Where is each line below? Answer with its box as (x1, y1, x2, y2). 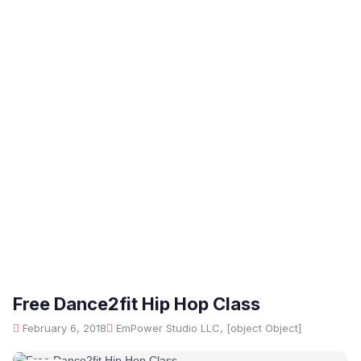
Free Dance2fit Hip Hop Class (13, 293, 260, 314)
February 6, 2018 (19, 322, 106, 334)
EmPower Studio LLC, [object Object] (113, 322, 301, 334)
